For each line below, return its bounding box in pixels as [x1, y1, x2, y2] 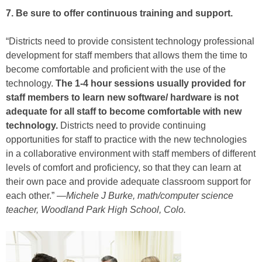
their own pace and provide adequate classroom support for [6, 177, 251, 187]
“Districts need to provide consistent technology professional [6, 36, 254, 47]
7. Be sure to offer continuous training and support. [6, 8, 233, 19]
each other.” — [6, 191, 66, 201]
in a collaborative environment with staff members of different [6, 149, 256, 159]
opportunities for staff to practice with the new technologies [6, 135, 247, 145]
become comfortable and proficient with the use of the [6, 64, 226, 75]
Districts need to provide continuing [58, 120, 206, 131]
